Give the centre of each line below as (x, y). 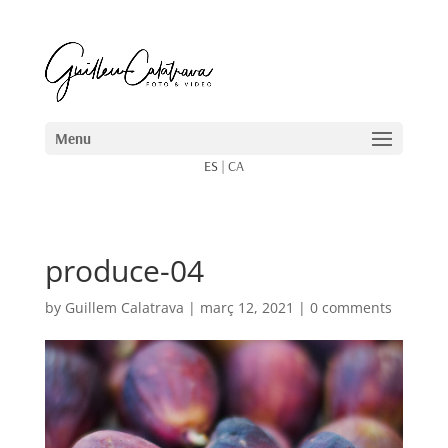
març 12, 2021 (246, 307)
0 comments (350, 307)
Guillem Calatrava (124, 307)
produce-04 (124, 270)
